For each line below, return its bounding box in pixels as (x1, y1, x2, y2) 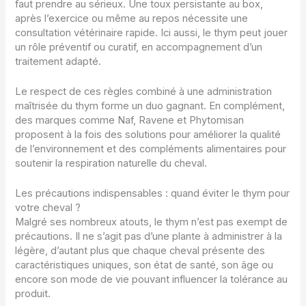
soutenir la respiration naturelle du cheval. (15, 156, 208, 169)
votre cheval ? (15, 201, 81, 214)
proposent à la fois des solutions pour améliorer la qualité (15, 128, 281, 141)
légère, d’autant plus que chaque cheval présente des (15, 245, 266, 258)
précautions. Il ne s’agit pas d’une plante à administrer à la (15, 230, 283, 243)
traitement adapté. (15, 55, 102, 68)
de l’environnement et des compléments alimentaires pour (15, 142, 287, 155)
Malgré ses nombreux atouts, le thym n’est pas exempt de (15, 216, 288, 229)
